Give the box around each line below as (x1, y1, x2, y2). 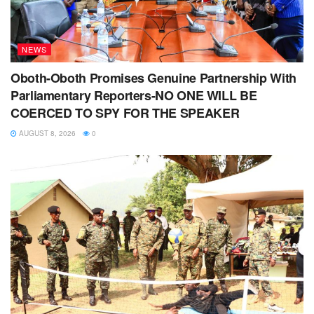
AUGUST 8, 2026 (17, 128, 76, 138)
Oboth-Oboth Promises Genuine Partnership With (11, 68, 296, 87)
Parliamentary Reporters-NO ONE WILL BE (11, 86, 257, 104)
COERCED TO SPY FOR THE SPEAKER (11, 103, 240, 122)
